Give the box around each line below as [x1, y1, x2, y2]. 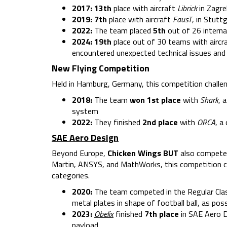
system [72, 105, 98, 118]
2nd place [142, 116, 178, 129]
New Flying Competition [52, 61, 149, 75]
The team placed [92, 24, 153, 37]
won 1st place [130, 94, 181, 106]
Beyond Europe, [52, 147, 107, 160]
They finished [92, 116, 142, 129]
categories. [52, 169, 90, 182]
